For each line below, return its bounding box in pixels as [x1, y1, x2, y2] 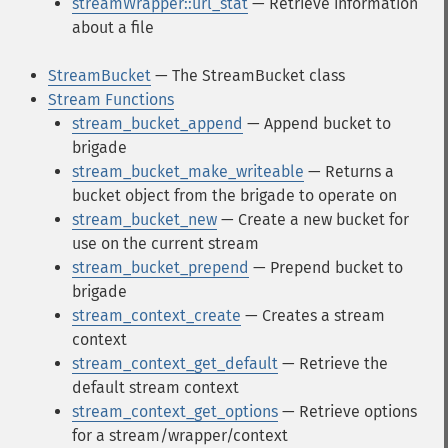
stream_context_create [72, 306, 241, 325]
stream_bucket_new [72, 210, 217, 229]
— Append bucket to [243, 114, 391, 133]
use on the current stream [72, 234, 259, 253]
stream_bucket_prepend [72, 258, 249, 277]
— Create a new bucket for [217, 210, 409, 229]
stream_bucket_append [72, 114, 243, 133]
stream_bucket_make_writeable [72, 162, 304, 181]
